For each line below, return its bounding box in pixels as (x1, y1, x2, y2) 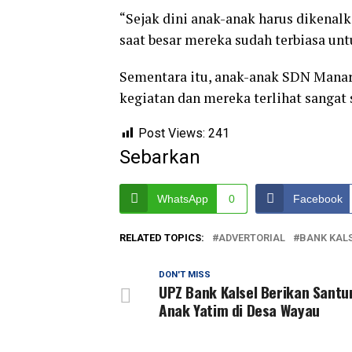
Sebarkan (119, 145, 200, 168)
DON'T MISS (159, 269, 211, 280)
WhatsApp (157, 192, 208, 205)
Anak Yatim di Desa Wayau (159, 298, 320, 321)
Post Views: (138, 125, 205, 141)
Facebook (293, 192, 343, 205)
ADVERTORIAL (218, 231, 285, 244)
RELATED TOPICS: (119, 231, 204, 244)
